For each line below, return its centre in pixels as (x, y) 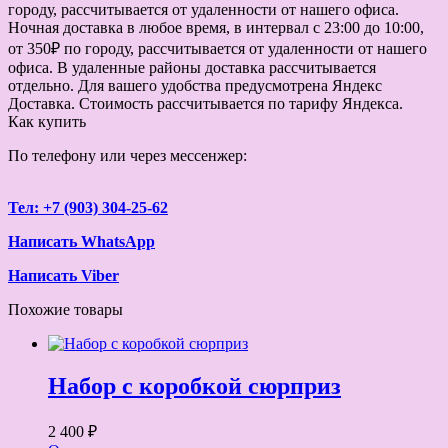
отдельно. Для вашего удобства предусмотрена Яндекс (195, 85)
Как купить (47, 121)
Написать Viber (63, 275)
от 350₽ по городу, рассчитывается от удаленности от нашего (217, 48)
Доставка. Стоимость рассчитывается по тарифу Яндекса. (205, 103)
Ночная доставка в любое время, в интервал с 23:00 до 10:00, (216, 27)
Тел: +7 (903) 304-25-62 (88, 207)
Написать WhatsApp (81, 241)
